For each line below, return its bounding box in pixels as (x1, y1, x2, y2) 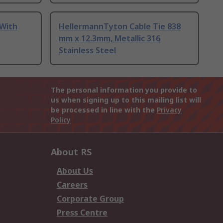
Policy (51, 115, 71, 125)
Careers (57, 179, 88, 191)
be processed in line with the (51, 105, 157, 115)
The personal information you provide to (51, 85, 197, 95)
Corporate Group (57, 193, 124, 205)
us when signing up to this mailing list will (51, 95, 201, 105)
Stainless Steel (59, 45, 116, 56)
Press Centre (57, 207, 108, 219)
